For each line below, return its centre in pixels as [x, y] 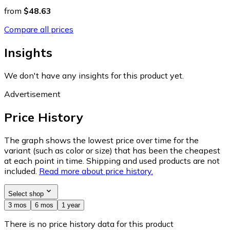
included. [21, 171]
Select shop [26, 194]
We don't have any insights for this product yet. [94, 76]
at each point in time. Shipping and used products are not [112, 161]
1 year [71, 205]
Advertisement [32, 94]
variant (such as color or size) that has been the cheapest [112, 151]
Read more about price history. [96, 171]
